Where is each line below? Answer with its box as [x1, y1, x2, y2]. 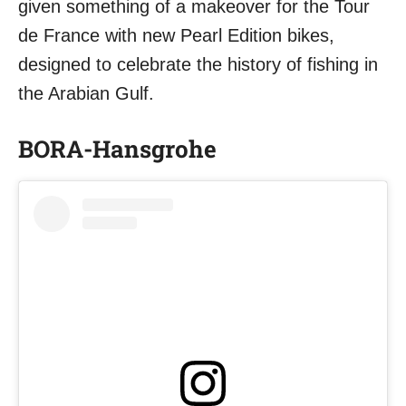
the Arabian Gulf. [18, 83, 154, 104]
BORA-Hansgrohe [18, 133, 217, 165]
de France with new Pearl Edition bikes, [18, 25, 334, 46]
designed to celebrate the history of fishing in [18, 54, 378, 75]
